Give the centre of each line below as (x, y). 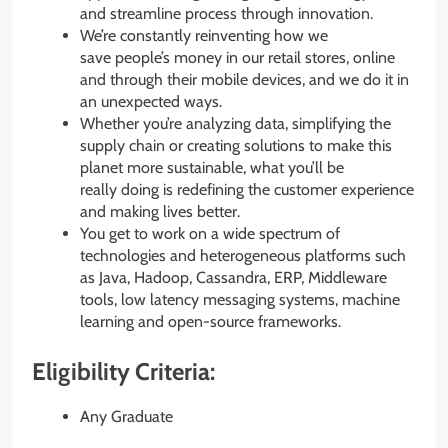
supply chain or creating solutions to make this (236, 146)
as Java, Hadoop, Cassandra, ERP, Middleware (233, 278)
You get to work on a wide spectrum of (210, 234)
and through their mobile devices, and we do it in (244, 80)
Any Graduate (126, 417)
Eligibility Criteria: (123, 372)
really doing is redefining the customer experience (247, 190)
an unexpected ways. (151, 102)
